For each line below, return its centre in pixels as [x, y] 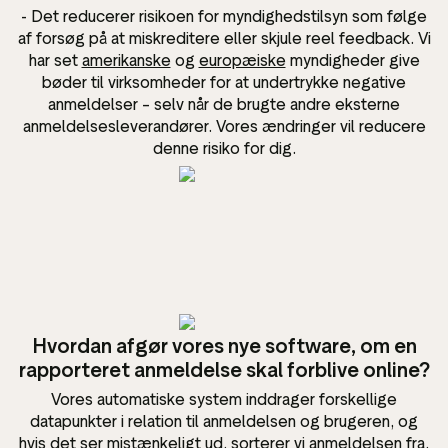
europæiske [242, 60]
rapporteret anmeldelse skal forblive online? [224, 369]
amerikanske [126, 60]
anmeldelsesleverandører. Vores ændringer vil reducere [224, 126]
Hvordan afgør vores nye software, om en [224, 345]
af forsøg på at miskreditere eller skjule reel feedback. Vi [224, 38]
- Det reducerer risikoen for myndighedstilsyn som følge [224, 16]
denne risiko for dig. [224, 148]
